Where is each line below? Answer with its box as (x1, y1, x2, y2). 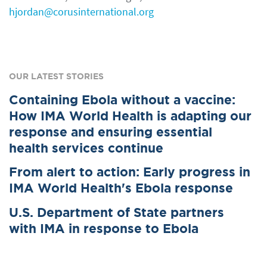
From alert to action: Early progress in (9, 164, 250, 179)
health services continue (9, 141, 163, 156)
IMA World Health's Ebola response (9, 181, 233, 195)
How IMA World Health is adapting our (9, 108, 252, 123)
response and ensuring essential (9, 125, 212, 139)
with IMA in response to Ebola (9, 221, 202, 235)
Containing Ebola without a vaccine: (9, 92, 235, 107)
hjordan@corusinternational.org (9, 5, 154, 18)
